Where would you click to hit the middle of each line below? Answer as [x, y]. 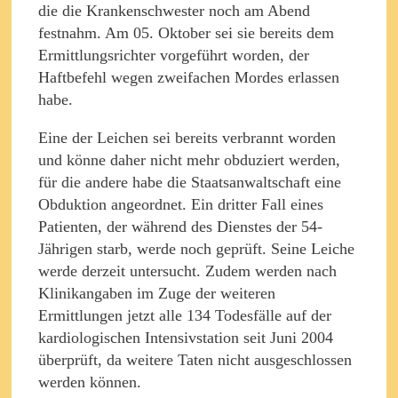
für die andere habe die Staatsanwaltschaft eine [190, 182]
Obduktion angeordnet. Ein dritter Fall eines [181, 204]
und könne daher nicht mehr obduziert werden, [189, 159]
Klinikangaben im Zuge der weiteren [157, 293]
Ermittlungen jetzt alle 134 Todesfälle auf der [185, 315]
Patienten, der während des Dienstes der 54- [180, 226]
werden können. [90, 382]
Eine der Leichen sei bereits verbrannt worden [187, 137]
